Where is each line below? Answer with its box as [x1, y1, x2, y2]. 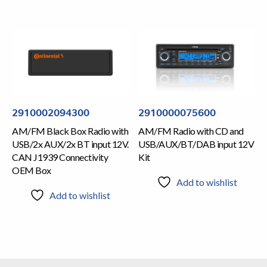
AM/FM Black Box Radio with [12, 125, 128, 137]
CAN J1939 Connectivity [12, 151, 108, 163]
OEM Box [12, 164, 51, 176]
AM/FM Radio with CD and [138, 125, 244, 137]
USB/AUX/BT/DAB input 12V [138, 138, 254, 150]
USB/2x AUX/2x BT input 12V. [12, 138, 129, 150]
